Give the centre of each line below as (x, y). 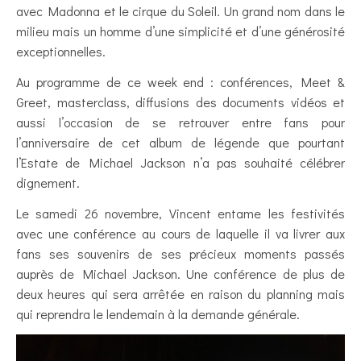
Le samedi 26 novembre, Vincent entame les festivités (180, 214)
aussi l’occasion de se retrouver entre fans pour (180, 122)
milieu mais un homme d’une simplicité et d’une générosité (180, 31)
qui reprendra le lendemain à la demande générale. (158, 314)
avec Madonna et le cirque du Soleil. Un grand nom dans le (180, 11)
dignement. (48, 183)
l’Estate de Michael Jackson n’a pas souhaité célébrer (180, 163)
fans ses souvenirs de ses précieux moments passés (180, 254)
